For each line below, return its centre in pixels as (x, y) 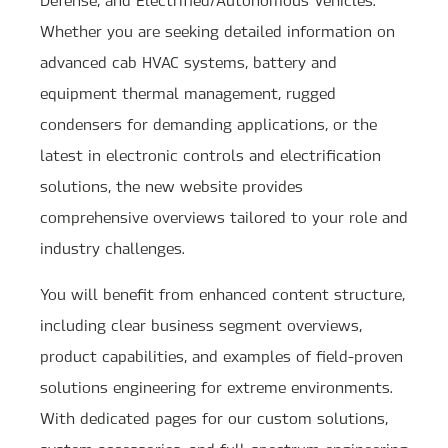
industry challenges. (112, 247)
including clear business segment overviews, (201, 324)
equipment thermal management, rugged (188, 92)
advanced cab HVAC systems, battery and (188, 61)
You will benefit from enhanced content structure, (222, 293)
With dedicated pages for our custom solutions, (214, 417)
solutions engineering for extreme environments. (216, 386)
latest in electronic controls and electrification (210, 154)
